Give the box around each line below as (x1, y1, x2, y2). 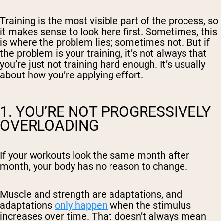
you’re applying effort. (48, 69, 143, 81)
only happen (55, 199, 108, 212)
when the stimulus (108, 199, 191, 212)
